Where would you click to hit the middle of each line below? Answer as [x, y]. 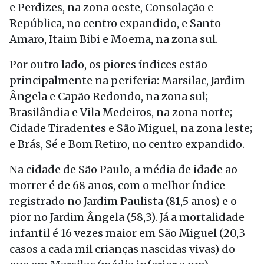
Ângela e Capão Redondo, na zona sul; [109, 96]
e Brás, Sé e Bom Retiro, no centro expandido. [127, 144]
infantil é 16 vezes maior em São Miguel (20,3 [127, 233]
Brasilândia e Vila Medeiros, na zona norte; [121, 112]
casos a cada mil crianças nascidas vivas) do [122, 249]
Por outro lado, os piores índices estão [108, 65]
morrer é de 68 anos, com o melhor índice [117, 185]
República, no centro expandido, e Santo [115, 23]
